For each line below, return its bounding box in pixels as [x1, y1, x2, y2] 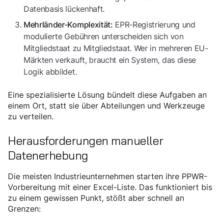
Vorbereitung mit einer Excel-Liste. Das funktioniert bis [8, 182, 212, 193]
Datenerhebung [8, 145, 88, 166]
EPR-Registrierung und [112, 19, 195, 30]
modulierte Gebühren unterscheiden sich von [24, 31, 184, 42]
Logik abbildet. [24, 66, 77, 78]
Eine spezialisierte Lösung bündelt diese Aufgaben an [8, 89, 207, 101]
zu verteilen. [8, 111, 54, 122]
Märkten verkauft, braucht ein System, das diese [24, 55, 196, 66]
